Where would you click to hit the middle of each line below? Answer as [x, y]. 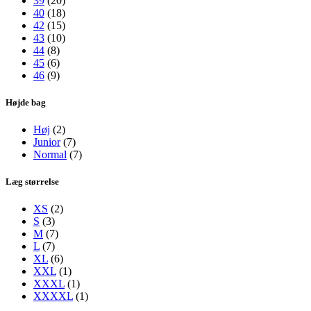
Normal [50, 155]
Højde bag [26, 102]
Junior [47, 142]
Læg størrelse [32, 182]
